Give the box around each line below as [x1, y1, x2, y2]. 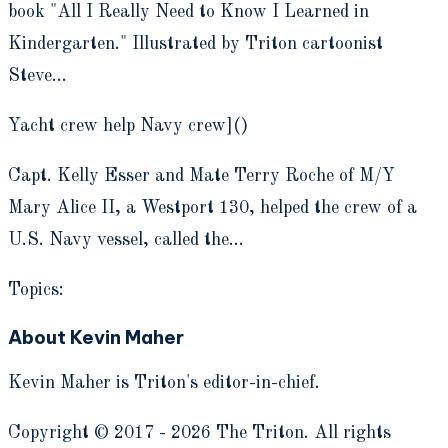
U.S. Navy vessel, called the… [8, 230, 244, 249]
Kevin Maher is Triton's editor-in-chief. [8, 374, 320, 393]
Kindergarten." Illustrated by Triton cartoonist [8, 34, 383, 53]
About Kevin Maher [8, 324, 184, 349]
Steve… [8, 66, 67, 85]
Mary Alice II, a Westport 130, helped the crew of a [8, 198, 417, 217]
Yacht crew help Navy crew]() [8, 116, 248, 135]
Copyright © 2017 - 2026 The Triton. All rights [8, 424, 391, 443]
